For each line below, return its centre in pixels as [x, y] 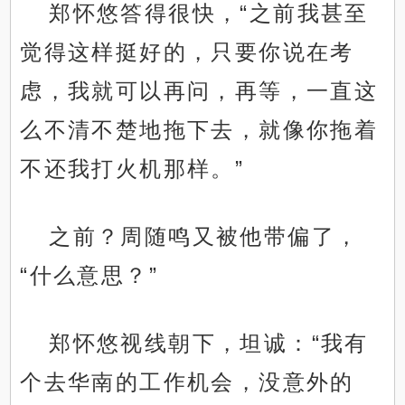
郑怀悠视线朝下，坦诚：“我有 [209, 344]
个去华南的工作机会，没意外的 [187, 382]
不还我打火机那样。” [132, 169]
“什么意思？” [89, 276]
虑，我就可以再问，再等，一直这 [199, 91]
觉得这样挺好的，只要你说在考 [187, 52]
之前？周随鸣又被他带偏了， [204, 237]
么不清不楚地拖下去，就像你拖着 [199, 130]
